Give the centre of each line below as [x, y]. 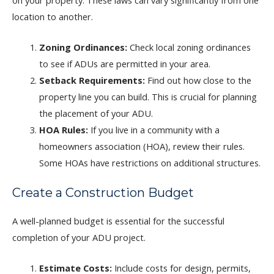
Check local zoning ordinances [189, 47]
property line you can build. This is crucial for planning [148, 96]
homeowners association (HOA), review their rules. [142, 146]
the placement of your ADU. [96, 113]
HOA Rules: [63, 129]
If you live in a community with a [154, 129]
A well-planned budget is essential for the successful [118, 220]
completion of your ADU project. [79, 237]
